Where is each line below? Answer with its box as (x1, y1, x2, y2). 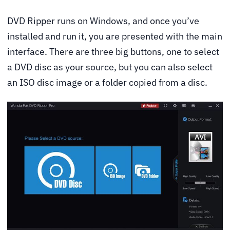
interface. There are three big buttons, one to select (7, 46, 219, 58)
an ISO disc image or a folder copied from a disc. (7, 76, 207, 89)
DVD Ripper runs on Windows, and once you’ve (7, 15, 199, 27)
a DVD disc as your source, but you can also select (7, 61, 213, 73)
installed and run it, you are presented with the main (7, 30, 222, 43)
